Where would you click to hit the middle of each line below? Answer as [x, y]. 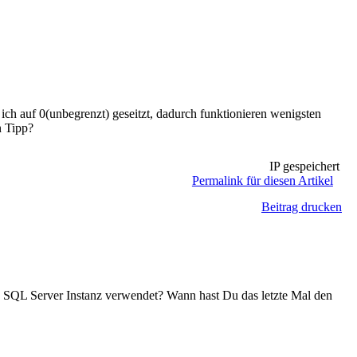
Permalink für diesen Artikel [262, 180]
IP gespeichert [302, 166]
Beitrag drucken [302, 207]
